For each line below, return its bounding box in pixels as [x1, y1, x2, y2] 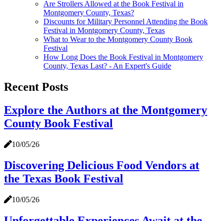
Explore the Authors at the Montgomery [4, 104, 207, 117]
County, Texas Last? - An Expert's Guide [43, 62, 171, 71]
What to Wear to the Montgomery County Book [43, 35, 192, 44]
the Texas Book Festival [4, 172, 123, 185]
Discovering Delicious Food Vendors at [4, 158, 199, 172]
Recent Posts [4, 80, 68, 94]
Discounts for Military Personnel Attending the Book [43, 17, 208, 26]
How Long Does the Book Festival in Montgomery [43, 53, 203, 62]
